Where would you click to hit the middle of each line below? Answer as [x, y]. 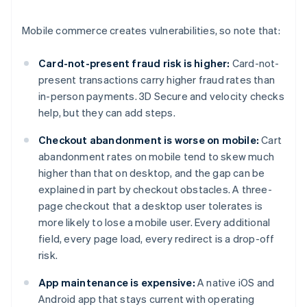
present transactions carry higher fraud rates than [157, 80]
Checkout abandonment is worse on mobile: [149, 140]
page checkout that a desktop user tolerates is [151, 206]
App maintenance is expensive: [117, 283]
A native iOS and [235, 283]
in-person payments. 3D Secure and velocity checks [161, 96]
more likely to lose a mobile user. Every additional [155, 222]
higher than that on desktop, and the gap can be [152, 173]
